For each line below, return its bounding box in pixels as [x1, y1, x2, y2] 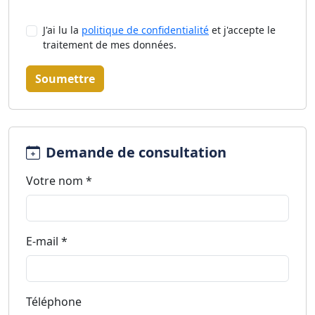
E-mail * [26, 233, 67, 249]
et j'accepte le [209, 23, 276, 37]
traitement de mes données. [43, 38, 176, 51]
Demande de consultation [46, 143, 226, 162]
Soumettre [35, 71, 95, 86]
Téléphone [26, 294, 82, 309]
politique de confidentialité [82, 23, 209, 37]
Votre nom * [26, 173, 92, 188]
